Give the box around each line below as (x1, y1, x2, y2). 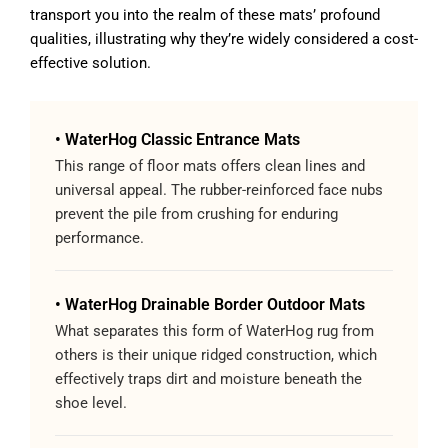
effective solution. (30, 54, 151, 73)
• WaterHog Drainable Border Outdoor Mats (55, 295, 365, 315)
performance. (55, 229, 144, 248)
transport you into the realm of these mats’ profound (30, 6, 380, 25)
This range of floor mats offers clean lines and (55, 157, 365, 176)
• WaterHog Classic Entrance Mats (55, 130, 300, 150)
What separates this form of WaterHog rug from (55, 322, 374, 341)
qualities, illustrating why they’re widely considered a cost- (30, 30, 418, 49)
